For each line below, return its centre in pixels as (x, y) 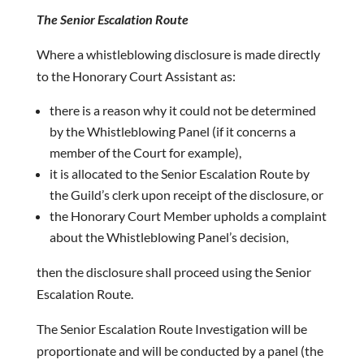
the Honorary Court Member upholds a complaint (188, 216)
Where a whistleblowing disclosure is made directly (178, 54)
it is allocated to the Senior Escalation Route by (179, 173)
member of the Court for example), (145, 152)
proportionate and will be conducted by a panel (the (180, 351)
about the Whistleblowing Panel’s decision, (169, 237)
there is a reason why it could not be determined (182, 110)
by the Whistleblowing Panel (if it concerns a (172, 131)
